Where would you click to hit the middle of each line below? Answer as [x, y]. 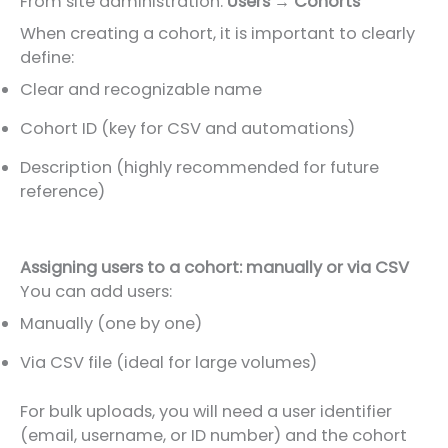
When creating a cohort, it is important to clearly [217, 34]
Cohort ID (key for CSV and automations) [187, 129]
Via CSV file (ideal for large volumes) [168, 363]
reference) [62, 192]
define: [47, 58]
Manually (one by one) [111, 324]
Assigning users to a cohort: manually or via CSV [214, 268]
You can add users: [96, 292]
